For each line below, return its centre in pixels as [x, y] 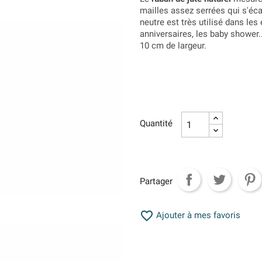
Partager [156, 181]
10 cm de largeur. [173, 46]
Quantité [156, 124]
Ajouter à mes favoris [197, 215]
